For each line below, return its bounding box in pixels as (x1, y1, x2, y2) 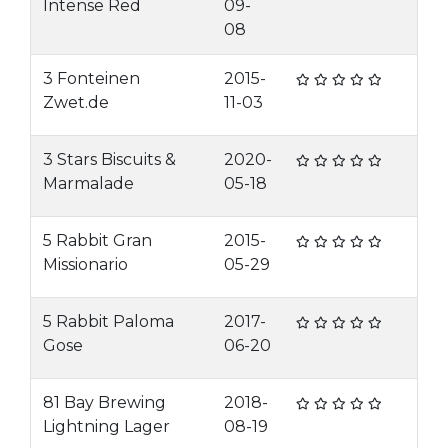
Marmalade (43, 174, 134, 193)
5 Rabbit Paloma (43, 312, 174, 331)
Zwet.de (43, 93, 109, 112)
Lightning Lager (43, 417, 170, 436)
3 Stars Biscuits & (43, 150, 176, 169)
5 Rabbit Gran (43, 231, 152, 250)
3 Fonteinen (43, 69, 140, 88)
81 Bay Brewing (43, 393, 166, 412)
